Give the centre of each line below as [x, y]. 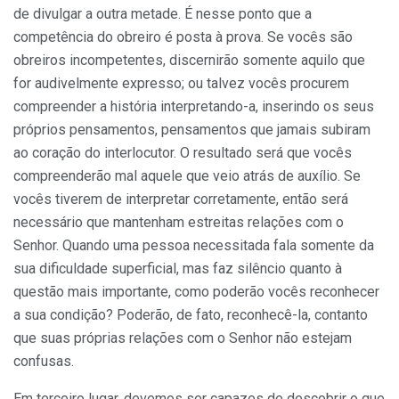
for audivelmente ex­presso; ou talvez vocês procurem [181, 83]
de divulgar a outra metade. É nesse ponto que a [163, 13]
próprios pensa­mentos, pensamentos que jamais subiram [192, 129]
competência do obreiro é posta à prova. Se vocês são [183, 37]
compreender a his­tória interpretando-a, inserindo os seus [194, 106]
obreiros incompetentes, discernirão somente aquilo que [189, 60]
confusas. [44, 361]
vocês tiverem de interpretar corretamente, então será [181, 199]
